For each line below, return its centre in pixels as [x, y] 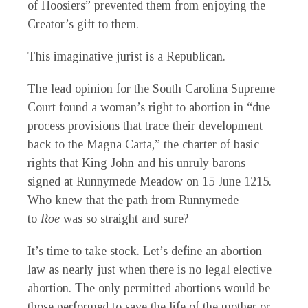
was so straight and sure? [126, 219]
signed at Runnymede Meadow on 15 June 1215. [150, 182]
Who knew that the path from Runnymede [133, 200]
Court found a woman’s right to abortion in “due [149, 108]
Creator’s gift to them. [83, 24]
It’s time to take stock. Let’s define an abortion [145, 251]
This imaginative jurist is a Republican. [126, 57]
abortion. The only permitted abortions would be [149, 288]
